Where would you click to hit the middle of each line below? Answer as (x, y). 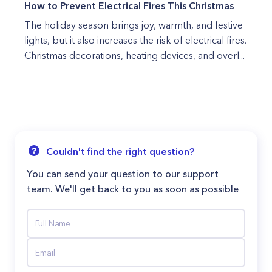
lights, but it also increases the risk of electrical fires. (135, 40)
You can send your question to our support (123, 174)
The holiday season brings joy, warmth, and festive (134, 25)
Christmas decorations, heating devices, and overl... (134, 55)
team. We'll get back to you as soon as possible (133, 189)
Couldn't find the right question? (120, 151)
